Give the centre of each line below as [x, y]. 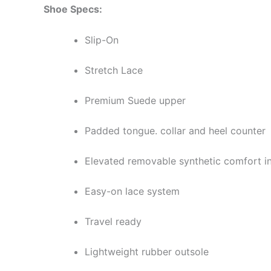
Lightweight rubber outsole [147, 252]
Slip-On [102, 40]
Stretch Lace [114, 70]
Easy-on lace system [132, 191]
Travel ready [113, 222]
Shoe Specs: [73, 9]
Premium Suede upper [135, 101]
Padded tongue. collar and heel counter [175, 131]
